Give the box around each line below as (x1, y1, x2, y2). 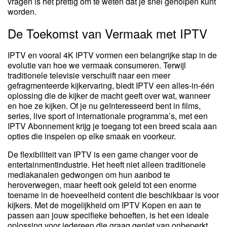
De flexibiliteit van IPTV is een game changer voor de (8, 148, 198, 161)
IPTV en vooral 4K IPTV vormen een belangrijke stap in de (8, 49, 217, 61)
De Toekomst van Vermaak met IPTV (8, 24, 207, 43)
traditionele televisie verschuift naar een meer (8, 69, 170, 82)
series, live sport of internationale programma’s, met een (8, 110, 208, 122)
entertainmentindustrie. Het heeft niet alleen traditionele (8, 159, 206, 171)
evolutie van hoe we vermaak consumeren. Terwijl (8, 59, 186, 71)
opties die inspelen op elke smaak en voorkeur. (8, 130, 176, 142)
